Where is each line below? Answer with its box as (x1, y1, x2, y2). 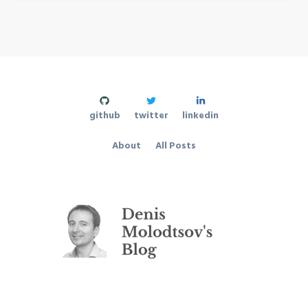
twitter (134, 108, 168, 123)
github (89, 108, 120, 123)
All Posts (155, 139, 196, 154)
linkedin (182, 108, 219, 123)
